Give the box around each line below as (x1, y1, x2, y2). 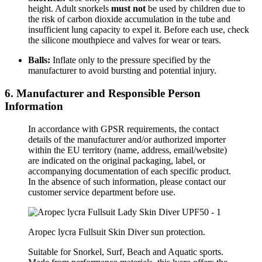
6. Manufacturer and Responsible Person (5, 87, 201, 99)
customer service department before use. (28, 187, 175, 197)
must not (111, 4, 146, 14)
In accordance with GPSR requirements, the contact (28, 123, 219, 134)
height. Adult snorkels (28, 4, 111, 14)
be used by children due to (146, 4, 245, 14)
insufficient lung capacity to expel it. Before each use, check (28, 25, 249, 35)
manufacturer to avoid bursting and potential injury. (28, 65, 216, 76)
